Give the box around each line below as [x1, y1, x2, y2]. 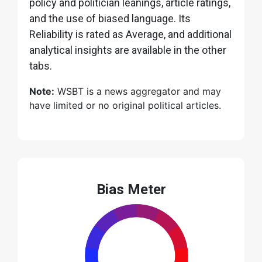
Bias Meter [96, 181, 166, 198]
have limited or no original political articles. [29, 99, 221, 111]
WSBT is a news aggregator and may [54, 85, 221, 97]
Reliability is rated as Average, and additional [29, 27, 232, 40]
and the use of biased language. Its [29, 12, 191, 25]
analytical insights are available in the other [29, 43, 226, 56]
